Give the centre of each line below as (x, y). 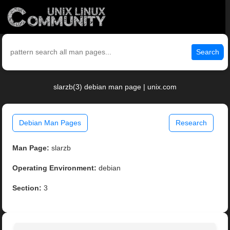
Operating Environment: (55, 168)
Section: (27, 188)
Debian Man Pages (50, 123)
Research (191, 123)
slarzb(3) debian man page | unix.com (115, 87)
